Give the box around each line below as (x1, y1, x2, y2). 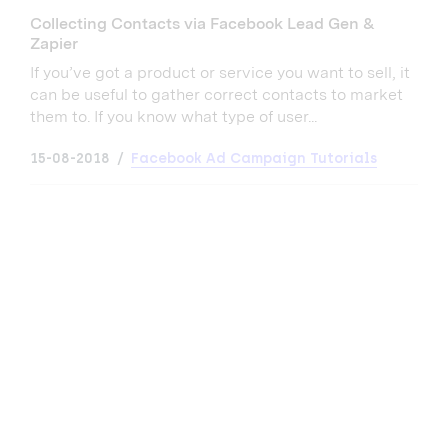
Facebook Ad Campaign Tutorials (131, 150, 377, 168)
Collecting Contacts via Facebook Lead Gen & (30, 14, 375, 34)
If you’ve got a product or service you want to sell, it (30, 63, 410, 83)
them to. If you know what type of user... (30, 107, 317, 127)
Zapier (30, 34, 78, 54)
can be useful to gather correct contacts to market (30, 85, 403, 105)
